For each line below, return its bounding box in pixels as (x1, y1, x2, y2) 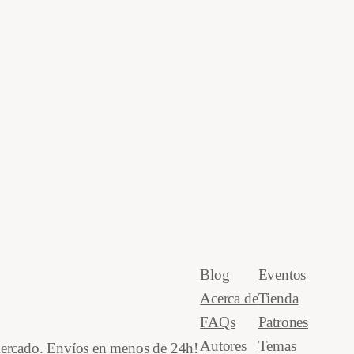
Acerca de (200, 289, 258, 307)
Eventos (258, 265, 307, 283)
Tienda (258, 289, 299, 307)
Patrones (258, 313, 308, 330)
